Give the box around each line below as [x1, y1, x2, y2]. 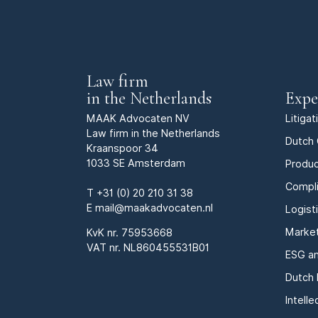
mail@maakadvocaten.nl [95, 201, 213, 214]
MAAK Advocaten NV [87, 111, 190, 124]
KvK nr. [87, 226, 121, 239]
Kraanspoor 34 [87, 141, 158, 154]
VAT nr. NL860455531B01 [87, 241, 209, 254]
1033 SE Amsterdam [87, 156, 185, 169]
